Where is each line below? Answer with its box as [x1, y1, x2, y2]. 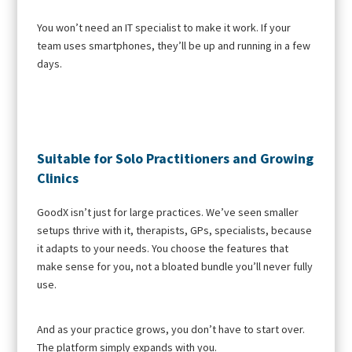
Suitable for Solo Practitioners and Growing [37, 148, 314, 167]
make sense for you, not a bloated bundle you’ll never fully [37, 258, 313, 273]
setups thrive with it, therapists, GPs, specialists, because [37, 222, 313, 237]
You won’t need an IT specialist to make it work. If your [37, 20, 291, 35]
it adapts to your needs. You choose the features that [37, 240, 289, 255]
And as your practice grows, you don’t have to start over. [37, 321, 306, 336]
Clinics [37, 168, 79, 187]
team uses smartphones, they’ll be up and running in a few [37, 38, 311, 53]
